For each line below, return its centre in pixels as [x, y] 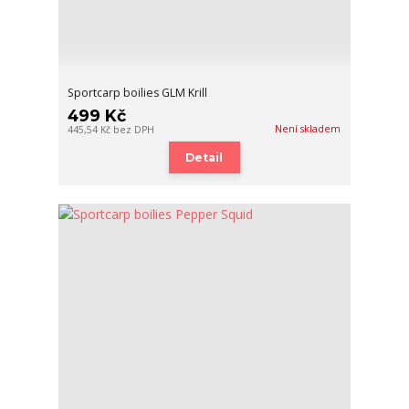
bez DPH [134, 130]
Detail [204, 157]
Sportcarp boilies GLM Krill [138, 93]
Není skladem [308, 129]
